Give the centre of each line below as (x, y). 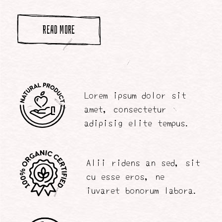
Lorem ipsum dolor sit (136, 95)
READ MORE (59, 30)
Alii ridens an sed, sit (143, 162)
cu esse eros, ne (126, 176)
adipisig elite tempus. (138, 122)
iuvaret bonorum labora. (142, 190)
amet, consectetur (126, 109)
